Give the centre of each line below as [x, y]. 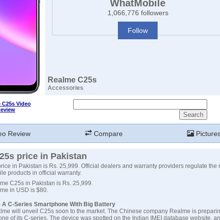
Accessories [66, 88]
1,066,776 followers [138, 13]
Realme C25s [72, 80]
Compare [107, 134]
